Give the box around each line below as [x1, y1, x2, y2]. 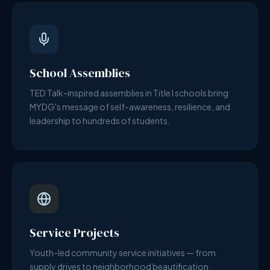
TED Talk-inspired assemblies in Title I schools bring [30, 87, 228, 98]
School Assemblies [30, 64, 130, 81]
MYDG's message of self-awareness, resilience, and [30, 101, 230, 112]
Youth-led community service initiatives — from [30, 247, 216, 258]
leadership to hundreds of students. [30, 115, 170, 126]
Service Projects [30, 224, 119, 241]
